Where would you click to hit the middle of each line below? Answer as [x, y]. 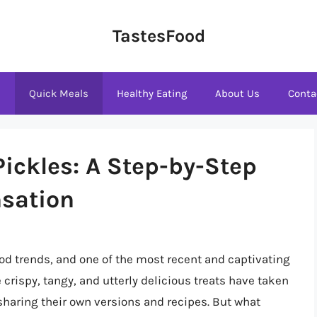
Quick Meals [59, 93]
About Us [237, 93]
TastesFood [158, 36]
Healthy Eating [152, 93]
